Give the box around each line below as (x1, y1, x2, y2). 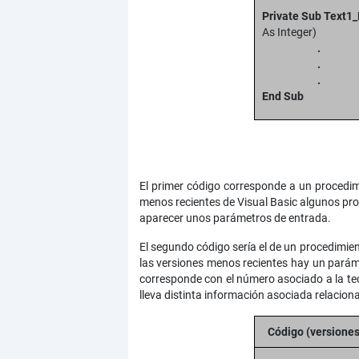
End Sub (262, 90, 304, 103)
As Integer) (262, 26, 317, 39)
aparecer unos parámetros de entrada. (139, 212, 331, 225)
